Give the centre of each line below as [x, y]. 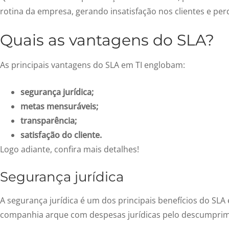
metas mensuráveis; [59, 106]
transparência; [49, 120]
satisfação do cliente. [61, 135]
